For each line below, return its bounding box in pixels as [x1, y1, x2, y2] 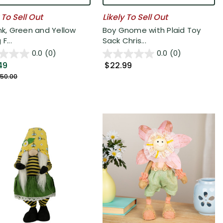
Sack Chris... [102, 35, 146, 46]
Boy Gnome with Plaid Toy [102, 24, 201, 35]
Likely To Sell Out [102, 11, 168, 23]
